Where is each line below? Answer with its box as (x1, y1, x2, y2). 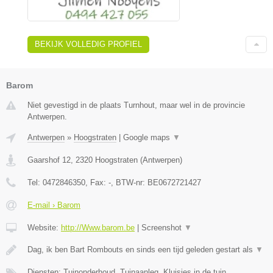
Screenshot (141, 223, 184, 233)
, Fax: (85, 178, 108, 188)
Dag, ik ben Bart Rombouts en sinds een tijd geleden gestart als (27, 245, 255, 255)
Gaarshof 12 (27, 155, 71, 165)
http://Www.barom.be (61, 223, 135, 233)
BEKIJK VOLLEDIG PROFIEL (35, 40, 142, 49)
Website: (27, 223, 61, 233)
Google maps (123, 133, 172, 143)
